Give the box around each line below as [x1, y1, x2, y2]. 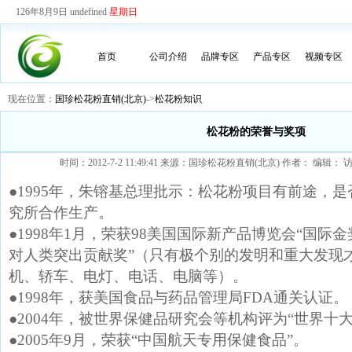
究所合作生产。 [9, 204, 113, 221]
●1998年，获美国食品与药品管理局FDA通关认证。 [9, 289, 348, 306]
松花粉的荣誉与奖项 [207, 126, 306, 137]
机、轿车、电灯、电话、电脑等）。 [9, 268, 247, 284]
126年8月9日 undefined [16, 6, 109, 17]
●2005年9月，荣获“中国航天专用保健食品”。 [9, 332, 308, 348]
